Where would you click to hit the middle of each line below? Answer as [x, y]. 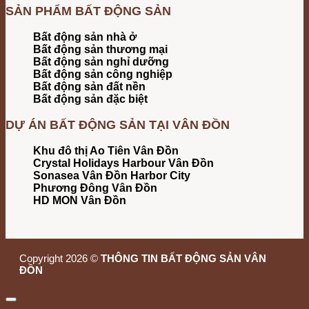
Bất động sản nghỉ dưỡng [101, 61]
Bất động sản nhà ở [85, 37]
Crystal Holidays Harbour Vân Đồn [123, 163]
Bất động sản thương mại [100, 49]
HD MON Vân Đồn [80, 200]
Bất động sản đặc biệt [90, 99]
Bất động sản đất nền [89, 86]
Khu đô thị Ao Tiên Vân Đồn [106, 150]
